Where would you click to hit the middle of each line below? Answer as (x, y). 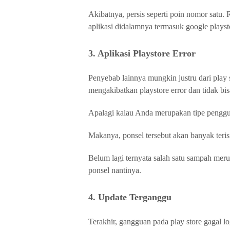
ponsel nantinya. (115, 170)
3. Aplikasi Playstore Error (142, 53)
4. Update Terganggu (130, 197)
